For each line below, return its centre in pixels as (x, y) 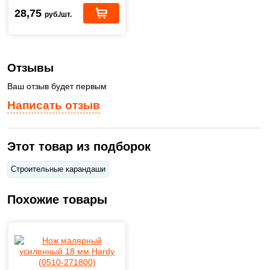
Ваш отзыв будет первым (57, 86)
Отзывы (30, 67)
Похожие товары (57, 199)
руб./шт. (58, 14)
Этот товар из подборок (79, 146)
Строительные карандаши (58, 169)
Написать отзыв (54, 105)
